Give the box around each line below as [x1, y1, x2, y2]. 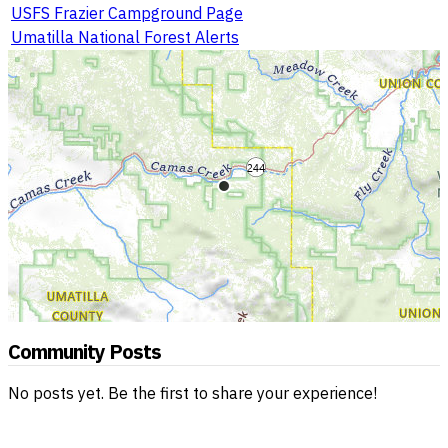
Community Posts [8, 338, 161, 366]
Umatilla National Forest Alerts [11, 26, 239, 47]
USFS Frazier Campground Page [11, 2, 243, 23]
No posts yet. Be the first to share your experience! [8, 382, 377, 403]
